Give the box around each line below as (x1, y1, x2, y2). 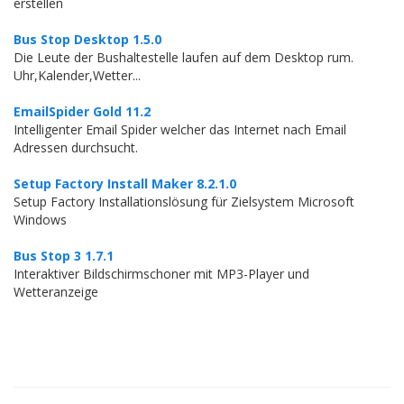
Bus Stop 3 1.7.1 (14, 247, 114, 264)
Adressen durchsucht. (14, 139, 138, 156)
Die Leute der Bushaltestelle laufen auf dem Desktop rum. (14, 49, 353, 66)
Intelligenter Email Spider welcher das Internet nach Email (14, 121, 346, 138)
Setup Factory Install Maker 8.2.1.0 (14, 175, 236, 192)
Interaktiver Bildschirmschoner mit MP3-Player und (14, 265, 309, 282)
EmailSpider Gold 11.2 (14, 103, 151, 120)
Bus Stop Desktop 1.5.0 (14, 31, 161, 48)
